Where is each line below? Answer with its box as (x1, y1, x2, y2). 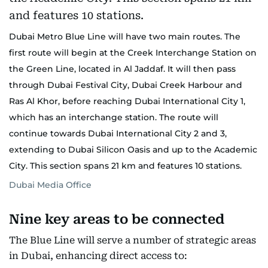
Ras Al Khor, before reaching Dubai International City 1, (9, 96, 245, 106)
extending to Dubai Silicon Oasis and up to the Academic (9, 144, 257, 155)
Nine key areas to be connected (9, 212, 224, 227)
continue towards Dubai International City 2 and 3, (9, 128, 227, 139)
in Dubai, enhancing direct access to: (9, 250, 187, 261)
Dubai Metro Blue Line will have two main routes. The (9, 31, 240, 42)
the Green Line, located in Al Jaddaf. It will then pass (9, 63, 236, 74)
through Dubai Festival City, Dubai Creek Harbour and (9, 80, 242, 90)
